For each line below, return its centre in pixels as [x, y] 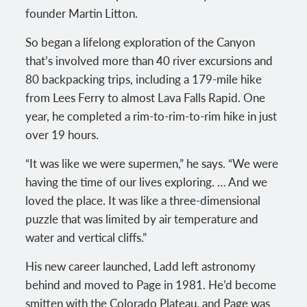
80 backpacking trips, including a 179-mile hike [144, 78]
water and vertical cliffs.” [86, 237]
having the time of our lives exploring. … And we [147, 181]
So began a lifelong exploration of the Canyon [140, 41]
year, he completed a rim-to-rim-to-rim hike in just [151, 115]
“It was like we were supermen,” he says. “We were [152, 163]
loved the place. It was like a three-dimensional [143, 200]
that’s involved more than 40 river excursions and [149, 60]
